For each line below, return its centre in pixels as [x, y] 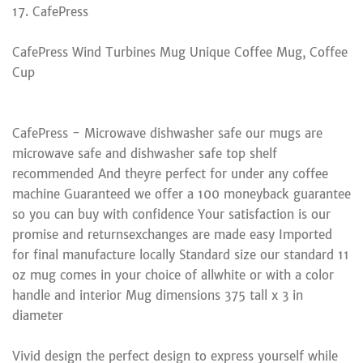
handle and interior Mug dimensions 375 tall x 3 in [158, 295]
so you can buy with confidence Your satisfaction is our [171, 214]
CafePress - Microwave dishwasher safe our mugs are [167, 133]
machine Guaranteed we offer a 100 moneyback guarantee [181, 194]
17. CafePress [50, 11]
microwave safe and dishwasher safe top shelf [145, 153]
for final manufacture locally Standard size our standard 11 [181, 254]
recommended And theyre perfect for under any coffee [170, 173]
